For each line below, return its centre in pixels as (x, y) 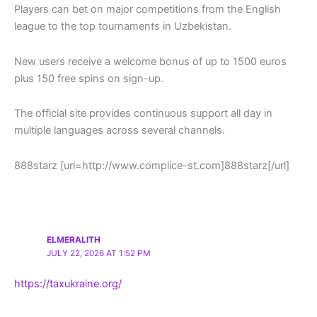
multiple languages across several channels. (120, 131)
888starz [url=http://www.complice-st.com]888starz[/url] (152, 165)
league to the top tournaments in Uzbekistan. (123, 27)
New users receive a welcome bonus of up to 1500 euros (150, 61)
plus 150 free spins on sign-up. (89, 78)
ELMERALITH (74, 240)
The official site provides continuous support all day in (143, 114)
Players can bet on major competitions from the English (148, 10)
